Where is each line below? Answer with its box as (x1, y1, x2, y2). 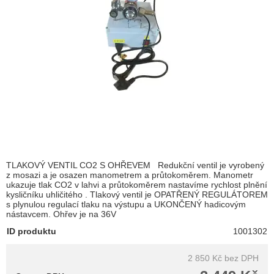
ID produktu (7, 226, 56, 236)
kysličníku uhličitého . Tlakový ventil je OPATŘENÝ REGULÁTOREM (6, 189, 268, 199)
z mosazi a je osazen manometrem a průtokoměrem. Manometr (6, 169, 253, 180)
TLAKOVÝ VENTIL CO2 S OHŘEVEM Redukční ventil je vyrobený (6, 160, 264, 170)
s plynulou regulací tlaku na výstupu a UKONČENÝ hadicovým (6, 199, 246, 209)
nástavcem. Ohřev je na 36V (6, 209, 116, 219)
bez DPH (224, 253, 259, 263)
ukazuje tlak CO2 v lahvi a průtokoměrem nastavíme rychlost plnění (6, 179, 267, 190)
